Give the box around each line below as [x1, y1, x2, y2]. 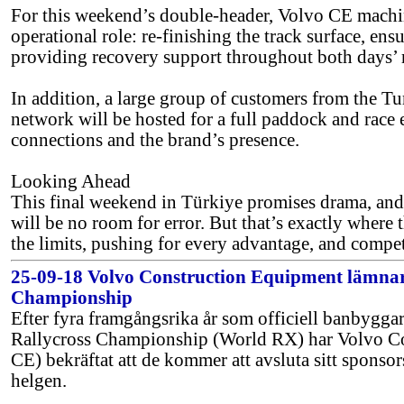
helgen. [11, 371, 67, 390]
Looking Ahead [11, 171, 131, 191]
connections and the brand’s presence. [11, 130, 299, 150]
